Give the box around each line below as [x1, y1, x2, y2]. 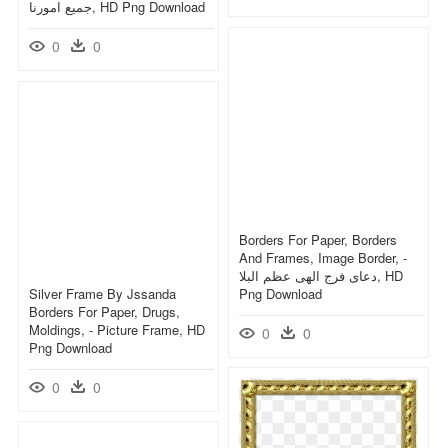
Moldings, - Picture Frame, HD [29, 319, 205, 339]
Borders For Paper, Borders [239, 229, 397, 249]
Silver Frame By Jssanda [29, 283, 176, 303]
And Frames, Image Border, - [239, 247, 407, 267]
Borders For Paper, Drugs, [29, 301, 180, 321]
